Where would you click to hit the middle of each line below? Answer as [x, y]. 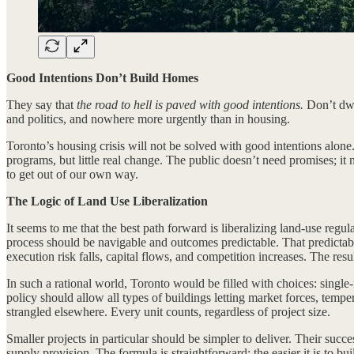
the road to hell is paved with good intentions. [190, 104]
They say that [41, 104]
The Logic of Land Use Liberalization [107, 201]
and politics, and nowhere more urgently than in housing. [148, 119]
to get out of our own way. [72, 174]
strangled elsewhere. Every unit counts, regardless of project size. [168, 311]
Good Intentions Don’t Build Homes [102, 77]
